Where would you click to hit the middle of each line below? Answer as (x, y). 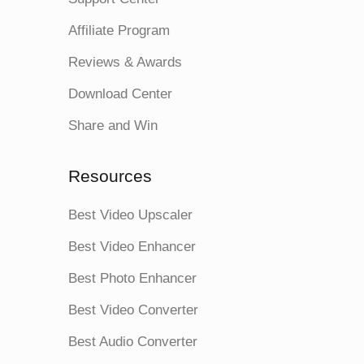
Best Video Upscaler (130, 214)
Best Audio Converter (133, 341)
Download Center (120, 93)
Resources (110, 175)
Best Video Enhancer (132, 246)
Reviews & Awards (125, 62)
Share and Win (113, 125)
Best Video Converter (133, 310)
